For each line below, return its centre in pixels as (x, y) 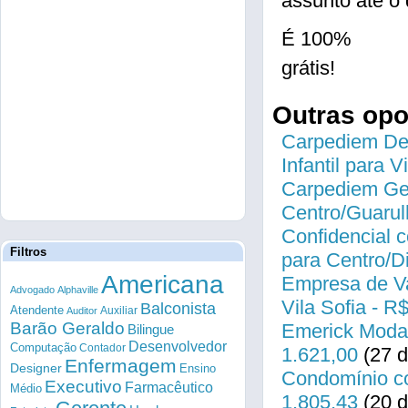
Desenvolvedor (178, 347)
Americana (163, 285)
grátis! (308, 68)
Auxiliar (119, 311)
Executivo (83, 387)
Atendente (37, 310)
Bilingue (151, 329)
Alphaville (78, 290)
